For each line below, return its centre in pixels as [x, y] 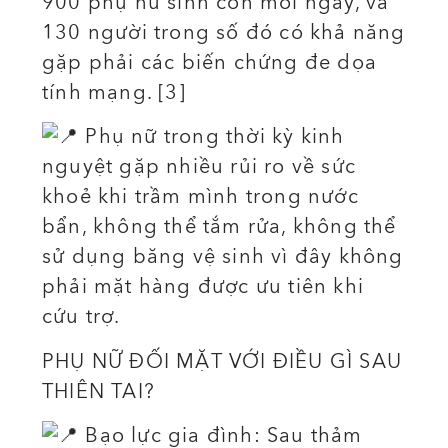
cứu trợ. [81, 317]
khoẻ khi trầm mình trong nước [200, 197]
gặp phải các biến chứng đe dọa [210, 62]
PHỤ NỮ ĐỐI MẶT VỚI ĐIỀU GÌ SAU [222, 361]
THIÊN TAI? [98, 391]
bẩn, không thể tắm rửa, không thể [219, 227]
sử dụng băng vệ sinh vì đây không [223, 257]
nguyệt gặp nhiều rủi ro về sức [199, 167]
